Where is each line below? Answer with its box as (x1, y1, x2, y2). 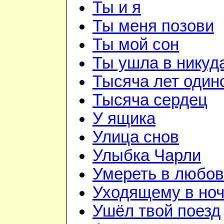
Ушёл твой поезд (92, 202, 220, 220)
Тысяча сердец (92, 91, 207, 109)
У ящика (92, 109, 155, 128)
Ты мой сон (92, 35, 179, 54)
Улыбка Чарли (92, 146, 201, 165)
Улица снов (92, 128, 179, 146)
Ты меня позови (92, 17, 214, 35)
